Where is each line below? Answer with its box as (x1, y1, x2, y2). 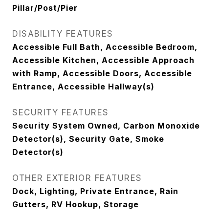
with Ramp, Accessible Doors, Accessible (12, 68, 192, 78)
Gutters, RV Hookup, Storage (12, 199, 139, 209)
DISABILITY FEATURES (12, 29, 113, 39)
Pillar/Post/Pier (12, 3, 78, 13)
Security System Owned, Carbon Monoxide (12, 121, 200, 131)
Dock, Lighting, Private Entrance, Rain (12, 186, 178, 196)
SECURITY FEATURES (12, 108, 109, 117)
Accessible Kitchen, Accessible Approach (12, 55, 195, 65)
